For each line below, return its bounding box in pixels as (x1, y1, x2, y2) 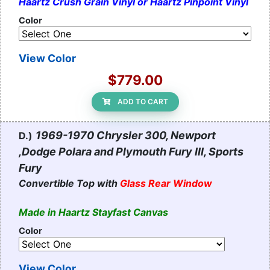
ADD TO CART (117, 97, 168, 107)
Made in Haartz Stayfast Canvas (19, 206, 168, 219)
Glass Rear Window (120, 177, 212, 190)
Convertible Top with (19, 177, 120, 190)
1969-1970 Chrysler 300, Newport (36, 129, 216, 142)
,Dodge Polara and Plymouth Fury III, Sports (19, 145, 243, 159)
